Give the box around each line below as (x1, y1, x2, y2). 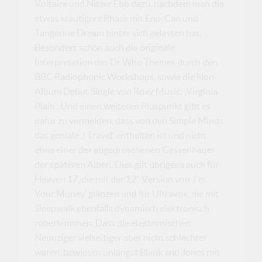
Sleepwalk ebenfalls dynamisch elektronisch (35, 202, 210, 213)
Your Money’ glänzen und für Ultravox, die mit (35, 188, 219, 199)
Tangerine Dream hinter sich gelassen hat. (35, 27, 202, 38)
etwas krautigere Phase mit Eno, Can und (35, 12, 199, 23)
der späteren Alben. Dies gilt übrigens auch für (35, 158, 219, 170)
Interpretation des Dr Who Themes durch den (35, 56, 218, 67)
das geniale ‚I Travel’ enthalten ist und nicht (35, 129, 207, 140)
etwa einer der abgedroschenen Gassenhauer (35, 144, 216, 155)
